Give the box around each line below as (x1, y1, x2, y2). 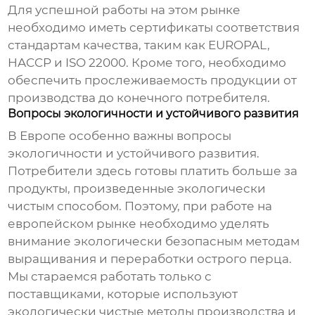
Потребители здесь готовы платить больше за (8, 164, 298, 179)
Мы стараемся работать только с (8, 269, 212, 284)
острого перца (197, 252, 290, 266)
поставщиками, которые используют (8, 287, 238, 302)
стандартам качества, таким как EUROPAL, (8, 38, 271, 53)
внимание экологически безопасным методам (8, 234, 300, 249)
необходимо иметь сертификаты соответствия (8, 20, 300, 35)
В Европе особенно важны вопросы (8, 129, 232, 143)
